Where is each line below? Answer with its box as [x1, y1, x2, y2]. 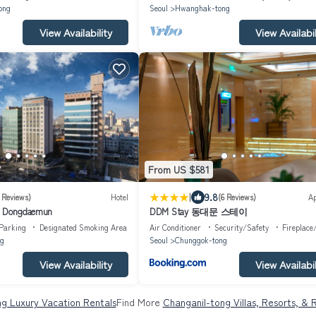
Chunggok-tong [175, 233, 227, 245]
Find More [116, 294, 163, 309]
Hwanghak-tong [175, 1, 230, 13]
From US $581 [148, 162, 209, 177]
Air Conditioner [150, 221, 201, 233]
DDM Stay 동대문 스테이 [150, 204, 248, 218]
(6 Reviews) [218, 191, 256, 203]
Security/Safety [214, 221, 269, 233]
